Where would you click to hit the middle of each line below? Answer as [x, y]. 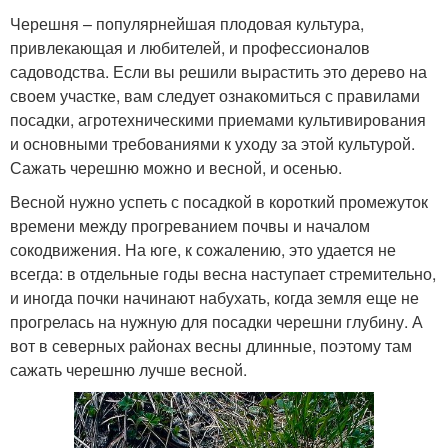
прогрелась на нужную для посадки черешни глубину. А [216, 321]
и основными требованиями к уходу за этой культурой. [212, 143]
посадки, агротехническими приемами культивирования [218, 119]
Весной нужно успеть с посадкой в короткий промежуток [219, 201]
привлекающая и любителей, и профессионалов [190, 47]
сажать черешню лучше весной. [128, 369]
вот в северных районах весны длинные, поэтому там [211, 345]
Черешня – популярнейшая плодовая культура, [187, 23]
